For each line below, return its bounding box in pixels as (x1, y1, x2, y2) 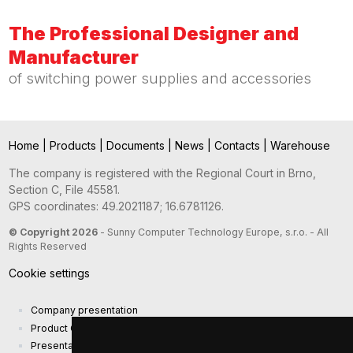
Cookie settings (8, 266, 90, 281)
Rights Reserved (8, 240, 87, 253)
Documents (106, 139, 168, 153)
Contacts (214, 139, 263, 153)
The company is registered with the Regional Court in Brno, (8, 166, 316, 180)
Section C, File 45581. (8, 183, 120, 197)
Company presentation (30, 304, 138, 317)
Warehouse (269, 139, 330, 153)
